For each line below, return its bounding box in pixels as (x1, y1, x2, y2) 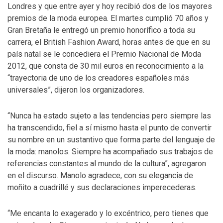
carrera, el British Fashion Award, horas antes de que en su (7, 37, 210, 47)
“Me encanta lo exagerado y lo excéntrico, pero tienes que (7, 209, 209, 218)
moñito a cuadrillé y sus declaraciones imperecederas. (7, 183, 197, 192)
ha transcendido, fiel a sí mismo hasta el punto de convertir (7, 123, 212, 132)
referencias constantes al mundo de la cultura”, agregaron (7, 159, 206, 168)
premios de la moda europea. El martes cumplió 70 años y (7, 13, 209, 23)
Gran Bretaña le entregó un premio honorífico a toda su (7, 25, 195, 35)
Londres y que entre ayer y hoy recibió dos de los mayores (7, 1, 212, 11)
